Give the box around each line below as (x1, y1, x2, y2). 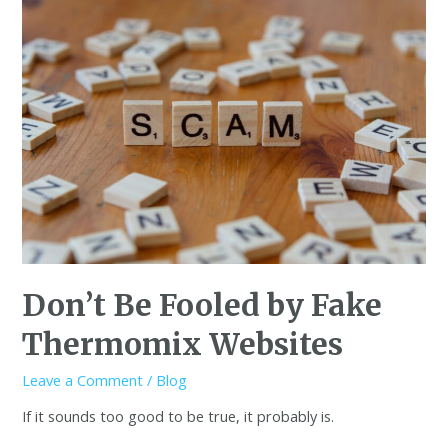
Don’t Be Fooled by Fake (22, 285, 383, 324)
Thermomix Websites (22, 324, 344, 363)
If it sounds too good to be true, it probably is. (22, 406, 335, 427)
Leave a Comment (22, 369, 144, 390)
